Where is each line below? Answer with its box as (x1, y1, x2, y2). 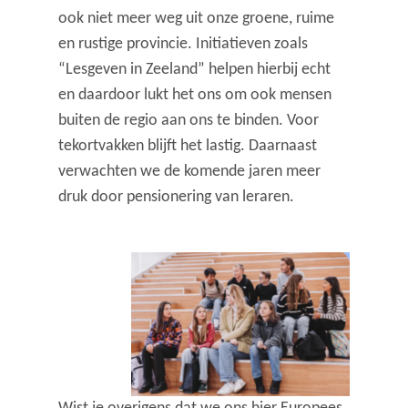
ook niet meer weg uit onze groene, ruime (58, 10, 335, 28)
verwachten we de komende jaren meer (58, 163, 321, 181)
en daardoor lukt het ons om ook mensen (58, 87, 332, 105)
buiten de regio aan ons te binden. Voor (58, 112, 320, 130)
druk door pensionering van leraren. (58, 189, 295, 207)
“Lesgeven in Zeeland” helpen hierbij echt (58, 61, 331, 79)
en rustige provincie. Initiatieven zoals (58, 36, 309, 54)
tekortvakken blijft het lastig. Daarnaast (58, 138, 318, 156)
